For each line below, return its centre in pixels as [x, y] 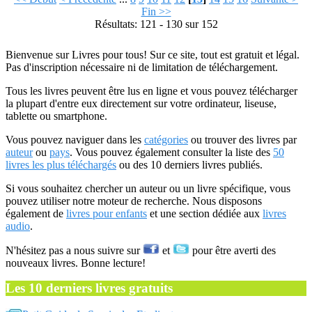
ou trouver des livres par [242, 140]
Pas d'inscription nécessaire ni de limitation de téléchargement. [142, 67]
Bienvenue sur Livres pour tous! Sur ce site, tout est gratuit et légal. [153, 55]
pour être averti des [233, 250]
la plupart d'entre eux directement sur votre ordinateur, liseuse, [141, 103]
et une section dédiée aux [205, 213]
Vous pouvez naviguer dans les [75, 140]
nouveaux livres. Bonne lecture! [76, 263]
